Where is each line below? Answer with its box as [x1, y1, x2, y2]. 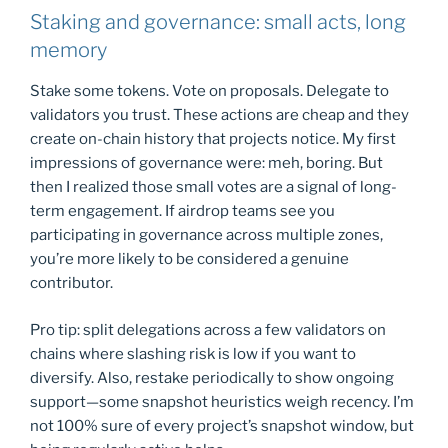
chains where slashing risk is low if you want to [30, 344, 356, 363]
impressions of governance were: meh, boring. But [30, 154, 383, 173]
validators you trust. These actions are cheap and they [30, 106, 409, 125]
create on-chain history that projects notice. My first [30, 130, 396, 149]
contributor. [30, 274, 113, 293]
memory [30, 38, 107, 63]
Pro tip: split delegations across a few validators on [30, 320, 386, 339]
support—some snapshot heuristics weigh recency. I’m [30, 392, 414, 411]
